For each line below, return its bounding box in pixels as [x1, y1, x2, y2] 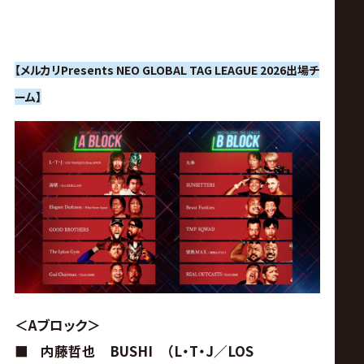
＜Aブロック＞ [14, 315, 101, 336]
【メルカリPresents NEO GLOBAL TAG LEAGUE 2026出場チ [14, 62, 319, 79]
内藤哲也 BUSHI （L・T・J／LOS [40, 341, 253, 362]
